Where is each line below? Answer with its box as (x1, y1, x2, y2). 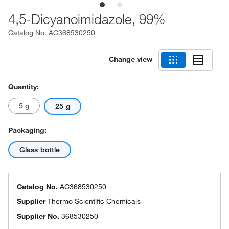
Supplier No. (17, 212, 59, 221)
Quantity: (8, 82, 39, 91)
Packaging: (8, 126, 47, 135)
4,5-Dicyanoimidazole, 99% (8, 10, 165, 28)
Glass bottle (19, 145, 60, 154)
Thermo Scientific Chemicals (48, 197, 141, 206)
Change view (109, 54, 152, 64)
